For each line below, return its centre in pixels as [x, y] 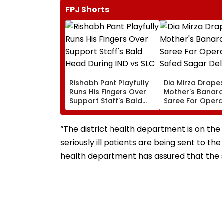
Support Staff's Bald [106, 100]
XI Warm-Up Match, [105, 118]
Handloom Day [191, 127]
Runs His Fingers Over [108, 91]
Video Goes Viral [100, 127]
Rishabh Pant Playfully [109, 83]
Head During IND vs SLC [111, 109]
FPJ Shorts [87, 9]
